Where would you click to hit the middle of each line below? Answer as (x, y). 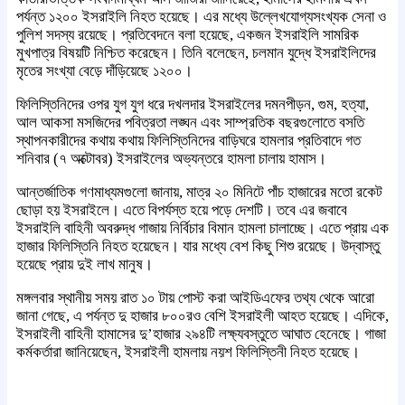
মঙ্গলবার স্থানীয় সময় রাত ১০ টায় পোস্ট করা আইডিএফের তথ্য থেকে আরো (195, 298)
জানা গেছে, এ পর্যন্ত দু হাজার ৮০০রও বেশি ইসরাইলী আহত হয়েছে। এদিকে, (202, 316)
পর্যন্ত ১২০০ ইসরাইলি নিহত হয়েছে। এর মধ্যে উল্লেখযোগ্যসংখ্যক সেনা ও (201, 17)
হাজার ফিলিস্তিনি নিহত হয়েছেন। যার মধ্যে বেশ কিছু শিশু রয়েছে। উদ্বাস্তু (198, 247)
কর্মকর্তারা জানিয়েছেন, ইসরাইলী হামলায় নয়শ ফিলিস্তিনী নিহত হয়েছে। (188, 353)
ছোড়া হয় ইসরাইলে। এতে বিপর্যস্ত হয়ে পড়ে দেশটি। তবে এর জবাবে (182, 211)
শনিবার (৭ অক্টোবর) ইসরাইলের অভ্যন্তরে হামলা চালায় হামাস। (171, 159)
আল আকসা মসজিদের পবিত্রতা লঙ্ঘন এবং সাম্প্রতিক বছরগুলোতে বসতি (190, 123)
